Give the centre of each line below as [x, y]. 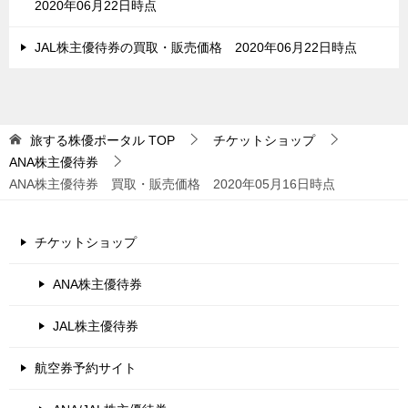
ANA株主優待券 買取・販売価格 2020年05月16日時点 [172, 184]
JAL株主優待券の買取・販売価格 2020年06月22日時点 [196, 48]
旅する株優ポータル [87, 141]
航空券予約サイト [86, 368]
